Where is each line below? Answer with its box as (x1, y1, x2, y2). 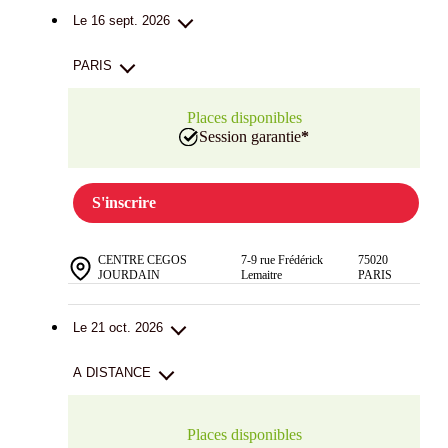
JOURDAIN (98, 268, 160, 283)
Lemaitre (240, 268, 282, 283)
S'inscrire (92, 194, 156, 212)
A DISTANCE (73, 365, 151, 381)
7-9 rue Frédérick (240, 253, 323, 268)
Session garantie (199, 128, 301, 146)
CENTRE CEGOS (98, 253, 187, 268)
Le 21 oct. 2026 (73, 320, 163, 336)
